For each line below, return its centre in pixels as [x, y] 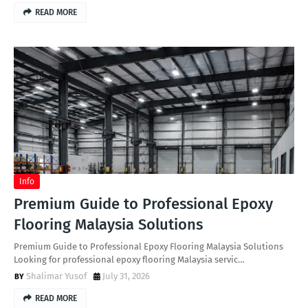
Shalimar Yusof [56, 276]
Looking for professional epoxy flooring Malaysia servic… [129, 260]
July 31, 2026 [126, 276]
